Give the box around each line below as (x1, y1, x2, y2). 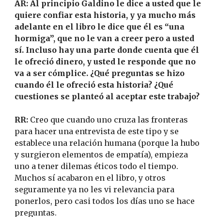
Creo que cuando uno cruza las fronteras (28, 115, 188, 125)
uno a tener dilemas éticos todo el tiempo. (15, 161, 178, 171)
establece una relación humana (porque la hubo (15, 138, 200, 148)
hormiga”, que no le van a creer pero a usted (15, 33, 194, 44)
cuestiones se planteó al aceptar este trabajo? (15, 92, 200, 102)
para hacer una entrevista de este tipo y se (15, 126, 179, 137)
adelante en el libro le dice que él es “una (15, 22, 185, 32)
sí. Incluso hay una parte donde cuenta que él (15, 45, 199, 55)
